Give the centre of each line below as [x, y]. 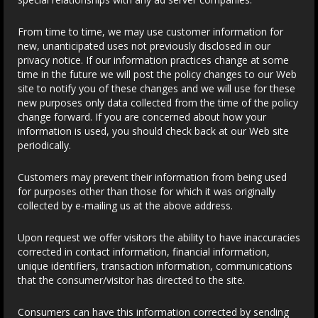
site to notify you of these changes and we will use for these [157, 88]
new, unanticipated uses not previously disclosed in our [144, 46]
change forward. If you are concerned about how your [142, 117]
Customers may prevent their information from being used [152, 177]
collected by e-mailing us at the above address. [125, 205]
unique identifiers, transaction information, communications [155, 266]
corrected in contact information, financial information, [144, 252]
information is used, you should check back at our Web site [153, 131]
